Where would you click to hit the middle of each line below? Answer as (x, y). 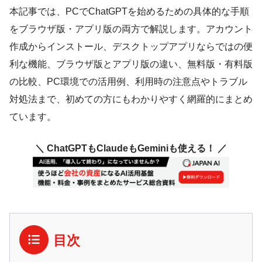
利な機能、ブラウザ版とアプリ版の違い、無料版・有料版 (131, 64)
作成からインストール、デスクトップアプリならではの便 (131, 46)
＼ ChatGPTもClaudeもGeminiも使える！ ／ (131, 148)
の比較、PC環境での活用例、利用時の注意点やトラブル (128, 81)
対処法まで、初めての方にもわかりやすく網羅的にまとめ (131, 99)
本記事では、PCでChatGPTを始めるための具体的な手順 (129, 11)
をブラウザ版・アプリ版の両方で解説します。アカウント (131, 29)
